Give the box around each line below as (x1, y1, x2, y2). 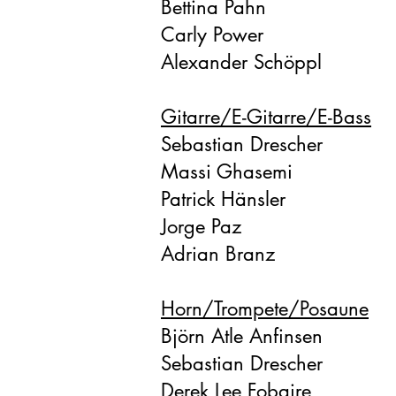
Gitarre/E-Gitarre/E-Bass (161, 104, 371, 129)
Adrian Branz (161, 241, 275, 266)
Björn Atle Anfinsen (161, 324, 323, 348)
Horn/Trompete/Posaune (161, 296, 369, 321)
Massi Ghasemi (161, 159, 293, 184)
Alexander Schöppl (161, 49, 322, 74)
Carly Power (161, 22, 263, 47)
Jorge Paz (161, 214, 241, 239)
